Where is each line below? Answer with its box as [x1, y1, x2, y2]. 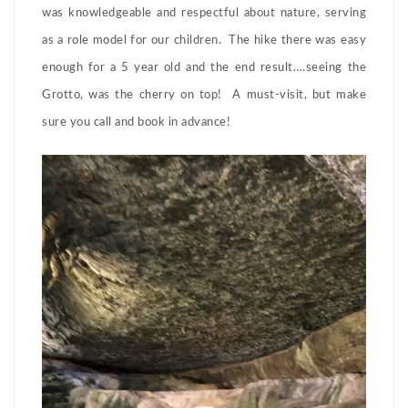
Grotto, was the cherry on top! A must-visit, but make [42, 88, 366, 101]
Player [41, 188, 76, 200]
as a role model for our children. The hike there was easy [42, 34, 366, 46]
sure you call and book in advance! [42, 116, 230, 128]
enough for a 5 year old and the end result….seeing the [42, 61, 366, 74]
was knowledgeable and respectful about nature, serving [42, 6, 366, 19]
